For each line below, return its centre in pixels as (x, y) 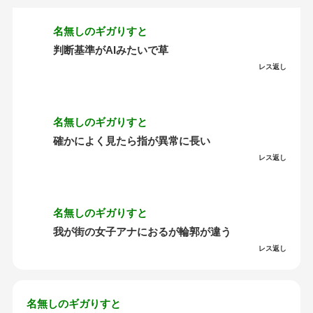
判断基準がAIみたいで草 (110, 50)
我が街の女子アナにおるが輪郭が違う (142, 232)
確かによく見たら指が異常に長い (131, 141)
